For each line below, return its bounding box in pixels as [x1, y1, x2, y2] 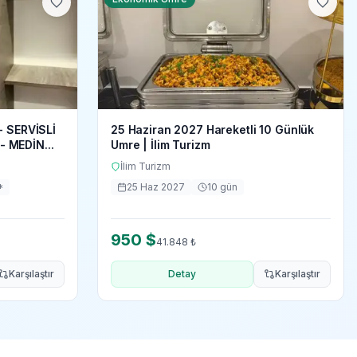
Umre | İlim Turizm [111, 138, 210, 151]
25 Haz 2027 [127, 181, 185, 193]
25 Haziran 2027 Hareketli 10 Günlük [111, 123, 315, 136]
